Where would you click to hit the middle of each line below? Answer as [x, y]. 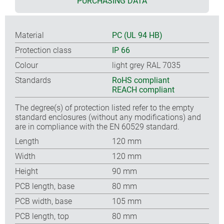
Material [29, 35]
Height [26, 171]
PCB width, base [43, 201]
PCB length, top [42, 216]
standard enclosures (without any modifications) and [108, 117]
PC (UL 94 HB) [137, 35]
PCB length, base [45, 186]
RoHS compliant [141, 80]
